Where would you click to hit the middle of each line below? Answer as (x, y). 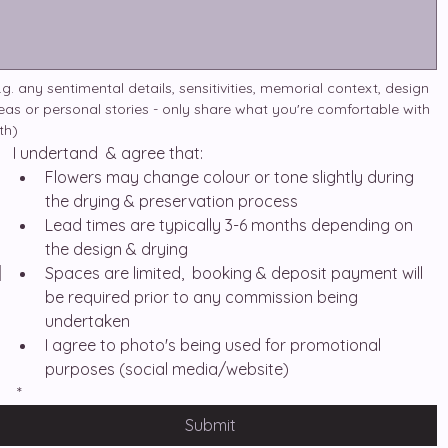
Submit (211, 425)
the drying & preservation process (171, 201)
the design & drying (116, 249)
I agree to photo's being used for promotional (213, 345)
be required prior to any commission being (201, 297)
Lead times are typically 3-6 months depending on (229, 225)
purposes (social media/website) (167, 369)
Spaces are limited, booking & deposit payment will (234, 273)
